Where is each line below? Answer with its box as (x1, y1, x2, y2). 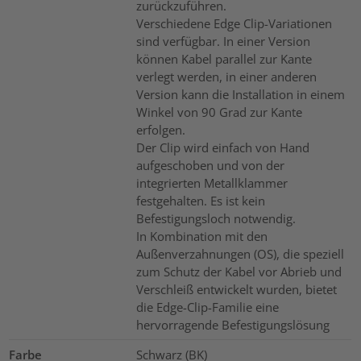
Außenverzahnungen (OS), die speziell (135, 246, 344, 263)
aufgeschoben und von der (135, 157, 284, 174)
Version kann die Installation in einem (135, 86, 345, 103)
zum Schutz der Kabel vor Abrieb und (135, 263, 342, 280)
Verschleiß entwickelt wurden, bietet (135, 281, 337, 298)
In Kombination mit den (135, 228, 268, 245)
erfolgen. (135, 122, 185, 139)
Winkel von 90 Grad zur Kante (135, 104, 302, 121)
